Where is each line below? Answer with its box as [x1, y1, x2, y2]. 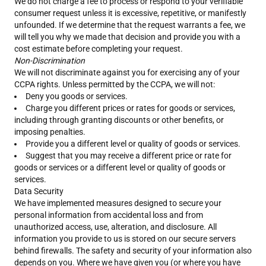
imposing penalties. [14, 127, 85, 137]
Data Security [14, 186, 64, 196]
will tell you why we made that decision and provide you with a [14, 32, 240, 42]
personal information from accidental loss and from [14, 210, 203, 220]
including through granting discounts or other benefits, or [14, 115, 224, 125]
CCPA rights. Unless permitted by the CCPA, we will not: [14, 80, 215, 89]
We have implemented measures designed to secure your [14, 198, 221, 208]
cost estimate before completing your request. [14, 44, 183, 53]
